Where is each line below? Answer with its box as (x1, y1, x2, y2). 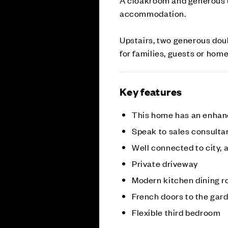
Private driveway (132, 157, 198, 169)
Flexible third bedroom (132, 206, 221, 218)
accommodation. (120, 7, 186, 19)
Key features (120, 84, 182, 98)
